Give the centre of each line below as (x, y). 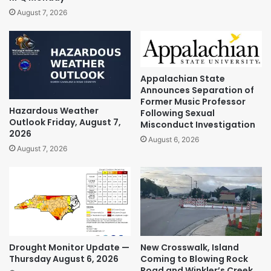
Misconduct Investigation (198, 124)
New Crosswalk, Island (190, 247)
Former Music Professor (193, 101)
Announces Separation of (197, 90)
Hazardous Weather (54, 111)
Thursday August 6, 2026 (64, 259)
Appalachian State (183, 78)
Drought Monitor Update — (69, 247)
